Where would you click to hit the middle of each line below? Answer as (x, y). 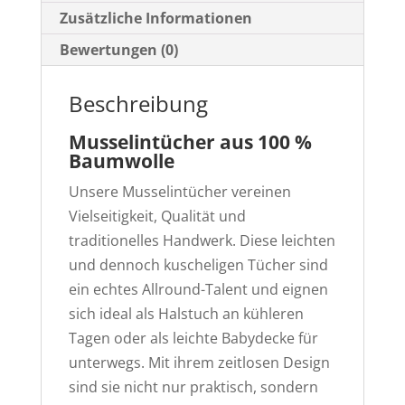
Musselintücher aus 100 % (190, 142)
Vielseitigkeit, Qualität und (157, 217)
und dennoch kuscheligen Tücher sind (198, 265)
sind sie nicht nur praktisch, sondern (193, 387)
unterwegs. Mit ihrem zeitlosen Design (199, 363)
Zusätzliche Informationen (155, 19)
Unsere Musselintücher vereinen (179, 192)
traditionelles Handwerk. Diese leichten (202, 241)
